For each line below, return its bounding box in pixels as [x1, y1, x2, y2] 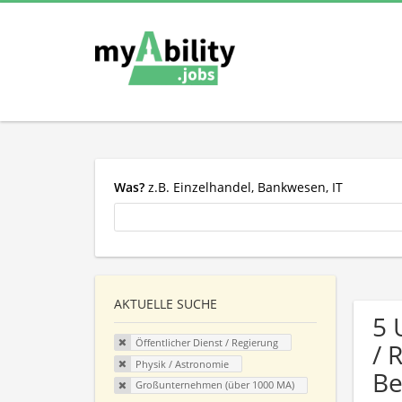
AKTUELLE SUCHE [114, 295, 217, 313]
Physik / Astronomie [135, 356, 229, 371]
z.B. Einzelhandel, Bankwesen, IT [144, 178, 343, 196]
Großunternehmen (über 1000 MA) [135, 378, 294, 392]
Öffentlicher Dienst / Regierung [135, 336, 278, 350]
